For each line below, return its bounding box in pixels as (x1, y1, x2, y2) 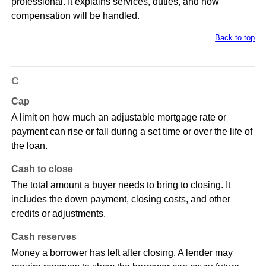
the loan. (11, 141, 47, 151)
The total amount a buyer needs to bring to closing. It (11, 180, 230, 191)
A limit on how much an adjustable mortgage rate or (11, 112, 226, 123)
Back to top (215, 33, 255, 43)
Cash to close (11, 164, 73, 175)
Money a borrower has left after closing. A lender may (11, 248, 233, 258)
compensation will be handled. (11, 11, 140, 21)
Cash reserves (11, 232, 77, 242)
